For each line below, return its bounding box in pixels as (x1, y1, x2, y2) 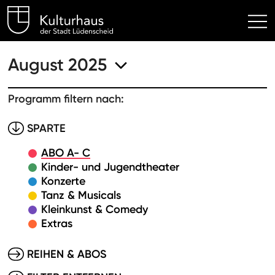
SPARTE (27, 122, 66, 135)
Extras (41, 217, 72, 230)
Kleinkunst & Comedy (41, 203, 148, 216)
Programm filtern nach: (8, 92, 124, 106)
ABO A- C (41, 146, 90, 160)
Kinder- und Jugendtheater (41, 160, 179, 174)
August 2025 (8, 54, 107, 76)
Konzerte (41, 174, 85, 188)
